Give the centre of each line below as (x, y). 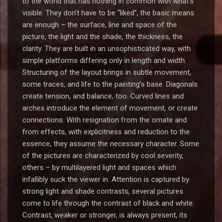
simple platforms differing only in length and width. (104, 60)
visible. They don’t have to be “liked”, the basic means (108, 13)
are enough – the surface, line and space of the (100, 25)
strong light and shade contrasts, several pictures (103, 191)
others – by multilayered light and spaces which (99, 167)
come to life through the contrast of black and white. (108, 203)
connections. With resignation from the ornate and (105, 120)
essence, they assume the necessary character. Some (111, 144)
